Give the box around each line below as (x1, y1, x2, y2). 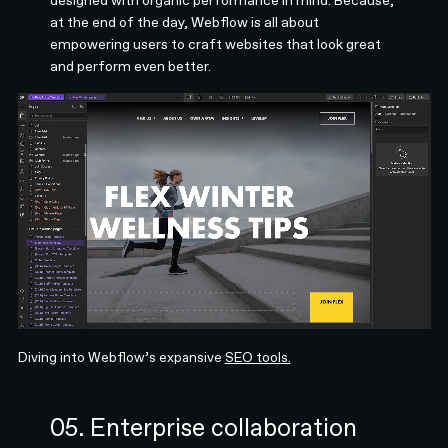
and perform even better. (50, 57, 212, 74)
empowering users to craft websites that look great (50, 35, 382, 52)
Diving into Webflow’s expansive (17, 348, 225, 365)
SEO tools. (224, 348, 291, 365)
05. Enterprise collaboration (50, 412, 358, 442)
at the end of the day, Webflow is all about (50, 13, 320, 30)
